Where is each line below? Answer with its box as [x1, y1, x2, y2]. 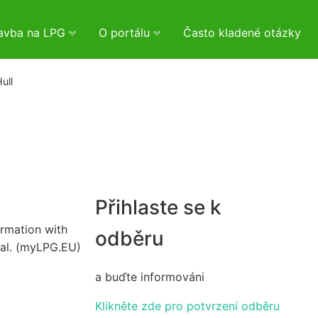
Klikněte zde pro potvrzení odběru [95, 298, 280, 313]
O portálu [99, 26, 153, 40]
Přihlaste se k [95, 195, 221, 220]
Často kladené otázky [183, 26, 301, 40]
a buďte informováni [95, 269, 204, 284]
